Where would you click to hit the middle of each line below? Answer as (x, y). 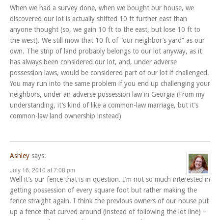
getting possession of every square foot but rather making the (103, 190)
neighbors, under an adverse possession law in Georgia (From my (107, 95)
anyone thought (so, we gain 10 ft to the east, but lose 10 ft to (105, 30)
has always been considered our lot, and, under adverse (93, 62)
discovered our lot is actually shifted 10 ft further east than (98, 19)
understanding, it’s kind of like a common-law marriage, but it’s (104, 105)
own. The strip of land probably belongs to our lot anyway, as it (106, 51)
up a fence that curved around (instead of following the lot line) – (108, 212)
